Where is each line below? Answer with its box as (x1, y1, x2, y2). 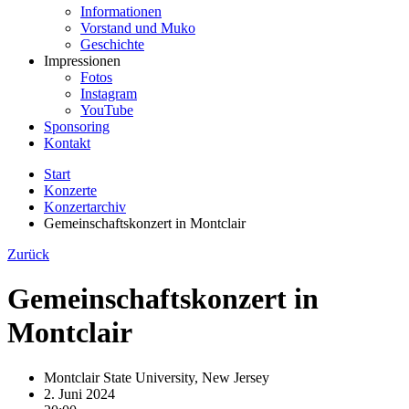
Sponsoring (44, 119, 110, 134)
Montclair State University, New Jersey (44, 369, 269, 385)
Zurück (7, 246, 49, 262)
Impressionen (44, 53, 121, 68)
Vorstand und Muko (80, 20, 195, 36)
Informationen (80, 4, 162, 19)
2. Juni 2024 (44, 385, 115, 402)
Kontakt (44, 135, 90, 151)
